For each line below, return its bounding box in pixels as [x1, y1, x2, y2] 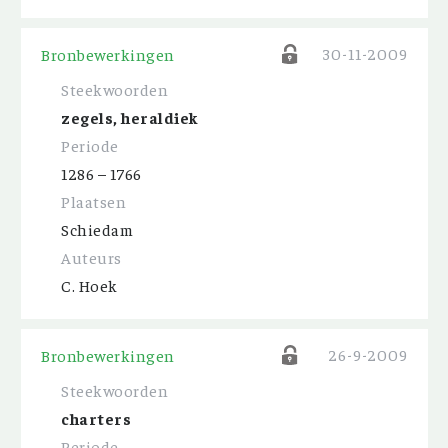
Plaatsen [61, 191, 126, 211]
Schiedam [61, 219, 133, 239]
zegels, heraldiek [61, 107, 199, 127]
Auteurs [61, 247, 122, 267]
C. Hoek [61, 275, 118, 295]
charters [61, 408, 131, 428]
